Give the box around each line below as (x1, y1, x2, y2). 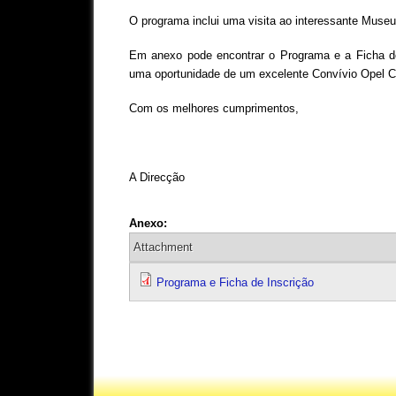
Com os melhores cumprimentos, (128, 102, 299, 116)
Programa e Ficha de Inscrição (156, 276, 314, 290)
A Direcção (128, 171, 185, 185)
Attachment (133, 240, 193, 255)
